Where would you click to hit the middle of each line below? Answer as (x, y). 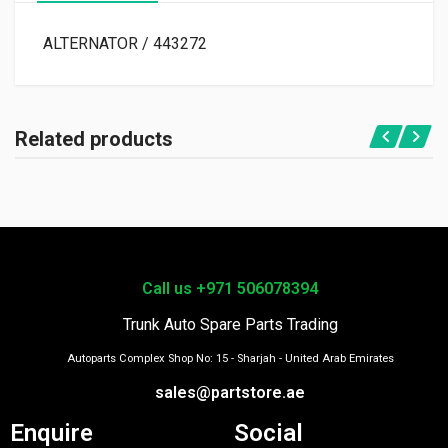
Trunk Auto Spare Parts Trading (230, 324)
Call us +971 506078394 (230, 288)
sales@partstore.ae (230, 392)
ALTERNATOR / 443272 (125, 43)
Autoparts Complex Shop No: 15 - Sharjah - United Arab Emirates (230, 358)
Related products (94, 138)
